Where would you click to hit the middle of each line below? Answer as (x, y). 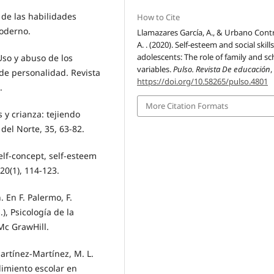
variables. (155, 69)
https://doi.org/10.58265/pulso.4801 (203, 82)
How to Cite (159, 17)
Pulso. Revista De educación (222, 69)
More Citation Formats (187, 106)
